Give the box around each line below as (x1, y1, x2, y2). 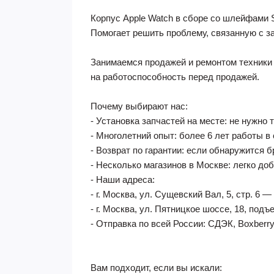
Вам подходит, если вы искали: (91, 262, 222, 273)
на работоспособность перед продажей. (91, 72, 259, 82)
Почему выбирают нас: (91, 101, 188, 111)
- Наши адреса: (91, 174, 155, 185)
